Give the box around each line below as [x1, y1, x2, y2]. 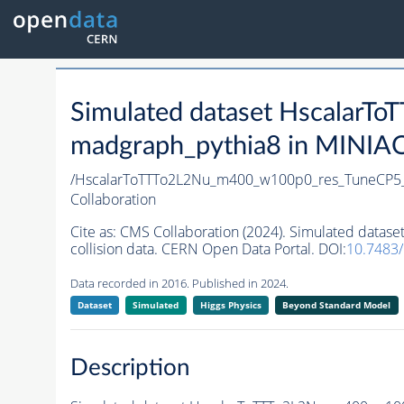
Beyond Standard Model [282, 298, 391, 312]
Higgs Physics [199, 298, 262, 312]
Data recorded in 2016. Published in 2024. [69, 275, 289, 292]
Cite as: [69, 222, 120, 243]
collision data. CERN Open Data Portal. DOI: [69, 239, 346, 260]
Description [69, 355, 190, 380]
